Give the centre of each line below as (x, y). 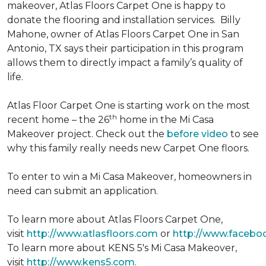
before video (199, 134)
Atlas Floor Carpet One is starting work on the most (129, 105)
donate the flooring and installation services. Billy (124, 20)
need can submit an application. (83, 191)
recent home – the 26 (58, 120)
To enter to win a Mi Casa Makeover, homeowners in (129, 177)
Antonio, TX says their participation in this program (125, 48)
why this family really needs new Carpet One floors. (128, 148)
